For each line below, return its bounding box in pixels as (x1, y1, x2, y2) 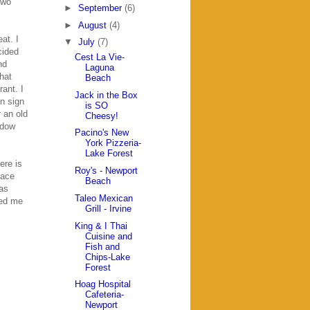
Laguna (85, 62, 115, 73)
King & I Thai (75, 220, 128, 231)
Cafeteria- (85, 289, 125, 300)
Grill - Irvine (85, 203, 132, 214)
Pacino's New (75, 127, 129, 138)
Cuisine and (85, 230, 133, 241)
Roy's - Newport (75, 165, 138, 176)
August (77, 19, 109, 30)
